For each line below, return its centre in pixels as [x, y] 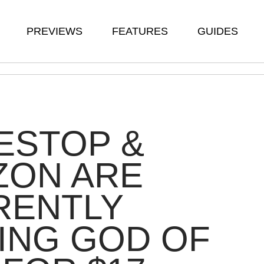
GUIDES [218, 31]
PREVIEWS [55, 31]
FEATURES [140, 31]
